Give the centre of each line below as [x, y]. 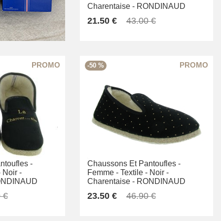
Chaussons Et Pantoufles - [134, 164]
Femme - [103, 173]
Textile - [134, 173]
